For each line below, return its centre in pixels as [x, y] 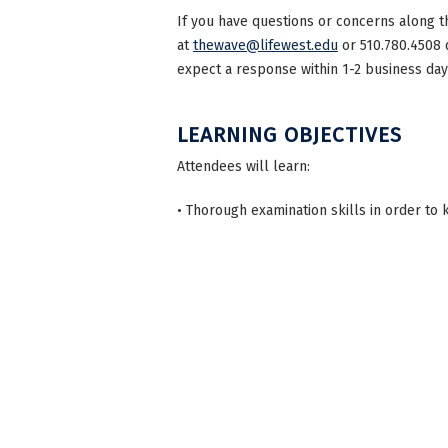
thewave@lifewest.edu [265, 46]
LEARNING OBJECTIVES [289, 135]
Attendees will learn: [243, 167]
